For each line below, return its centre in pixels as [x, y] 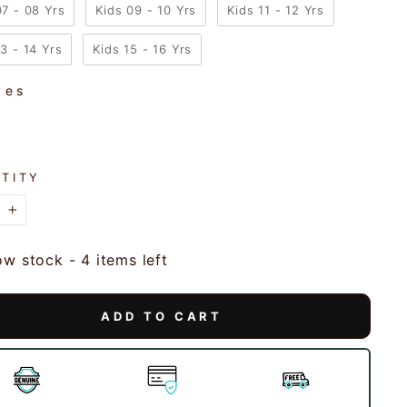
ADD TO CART [162, 316]
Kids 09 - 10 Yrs [146, 10]
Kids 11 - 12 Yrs [276, 10]
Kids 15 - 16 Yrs [143, 49]
